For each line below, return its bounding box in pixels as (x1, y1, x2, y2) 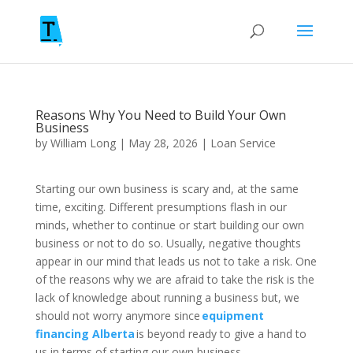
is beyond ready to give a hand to (136, 326, 307, 341)
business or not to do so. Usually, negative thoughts (35, 236, 301, 251)
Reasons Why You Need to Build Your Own (35, 106, 286, 124)
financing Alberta (35, 326, 136, 341)
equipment (201, 308, 264, 323)
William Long (50, 136, 116, 150)
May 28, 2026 (128, 136, 198, 150)
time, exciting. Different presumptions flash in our (35, 199, 287, 214)
